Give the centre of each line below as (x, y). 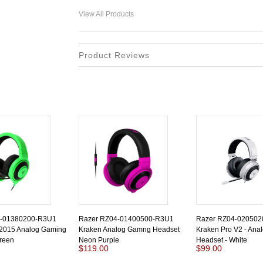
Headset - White (222, 240)
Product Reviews (114, 55)
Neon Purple (99, 240)
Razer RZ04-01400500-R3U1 (126, 219)
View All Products (106, 14)
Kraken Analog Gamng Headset (129, 230)
